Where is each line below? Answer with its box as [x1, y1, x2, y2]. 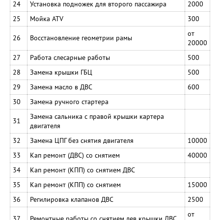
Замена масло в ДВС [30, 82, 92, 91]
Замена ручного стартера [30, 97, 109, 106]
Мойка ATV [30, 14, 63, 23]
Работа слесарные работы [30, 53, 110, 62]
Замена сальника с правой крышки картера [30, 112, 164, 121]
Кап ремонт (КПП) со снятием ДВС [30, 165, 135, 174]
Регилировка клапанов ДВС [30, 195, 113, 204]
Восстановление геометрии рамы [30, 33, 132, 42]
